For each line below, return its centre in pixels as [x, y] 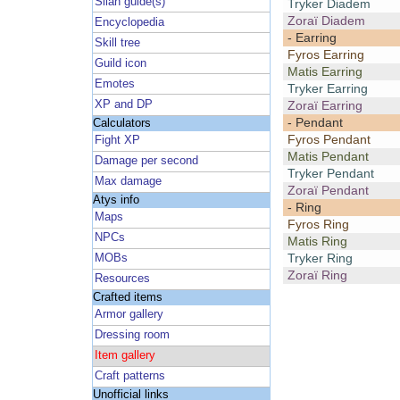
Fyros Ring [318, 225]
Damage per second [147, 161]
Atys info [116, 200]
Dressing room [133, 335]
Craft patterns [130, 376]
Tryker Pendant [330, 174]
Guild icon [121, 63]
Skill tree [118, 42]
